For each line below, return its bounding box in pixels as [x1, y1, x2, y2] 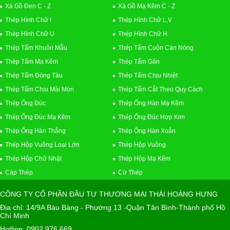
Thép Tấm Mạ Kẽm [5, 57, 58, 65]
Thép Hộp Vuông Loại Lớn [5, 141, 80, 148]
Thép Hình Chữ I [5, 16, 51, 24]
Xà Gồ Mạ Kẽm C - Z [118, 2, 175, 10]
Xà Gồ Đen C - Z [5, 2, 51, 10]
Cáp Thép [5, 168, 33, 176]
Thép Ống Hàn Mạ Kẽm [118, 99, 184, 107]
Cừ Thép [118, 168, 143, 176]
